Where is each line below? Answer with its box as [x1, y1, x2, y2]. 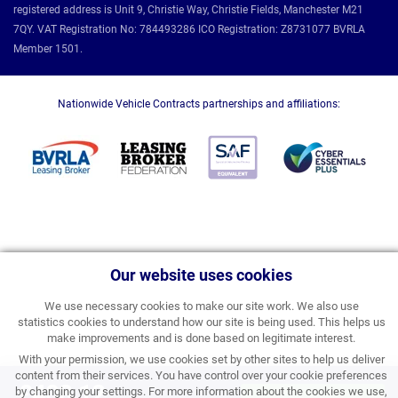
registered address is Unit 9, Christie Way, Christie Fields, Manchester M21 [13, 3, 363, 16]
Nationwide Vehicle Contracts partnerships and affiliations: [58, 97, 340, 110]
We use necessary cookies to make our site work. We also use [44, 299, 359, 313]
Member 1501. [13, 42, 83, 55]
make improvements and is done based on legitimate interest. [47, 331, 355, 345]
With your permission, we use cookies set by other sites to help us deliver [18, 353, 385, 366]
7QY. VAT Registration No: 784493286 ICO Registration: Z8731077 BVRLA [13, 22, 365, 36]
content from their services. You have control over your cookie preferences [15, 369, 387, 382]
